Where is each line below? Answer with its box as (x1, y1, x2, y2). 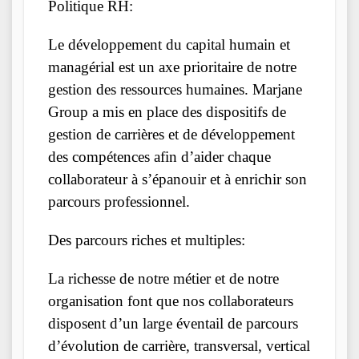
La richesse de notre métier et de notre (48, 269, 279, 287)
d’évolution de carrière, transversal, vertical (48, 337, 310, 354)
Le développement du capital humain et (48, 35, 290, 53)
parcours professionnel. (48, 192, 190, 210)
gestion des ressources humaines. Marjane (48, 80, 302, 98)
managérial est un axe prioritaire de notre (48, 58, 296, 75)
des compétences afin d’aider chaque (48, 147, 271, 165)
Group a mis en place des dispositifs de (48, 103, 286, 120)
